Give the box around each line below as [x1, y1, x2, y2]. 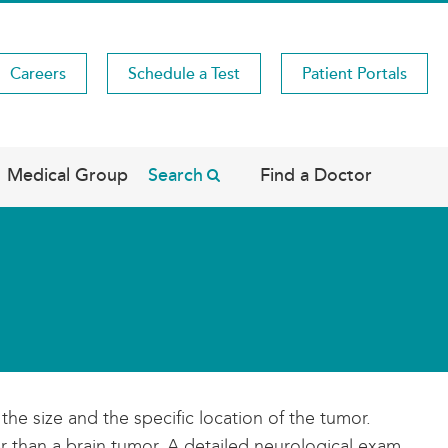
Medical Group [7, 164, 128, 186]
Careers [10, 63, 66, 84]
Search [148, 164, 203, 186]
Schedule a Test [128, 63, 240, 84]
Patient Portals [302, 63, 407, 84]
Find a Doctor [260, 164, 372, 186]
